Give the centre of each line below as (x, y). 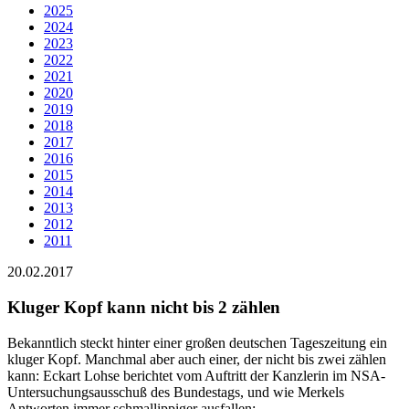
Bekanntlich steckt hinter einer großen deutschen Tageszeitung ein (197, 342)
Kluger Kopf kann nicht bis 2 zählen (144, 308)
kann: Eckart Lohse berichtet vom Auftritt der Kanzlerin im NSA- (196, 375)
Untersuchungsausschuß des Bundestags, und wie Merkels (176, 392)
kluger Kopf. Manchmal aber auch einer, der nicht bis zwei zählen (197, 359)
